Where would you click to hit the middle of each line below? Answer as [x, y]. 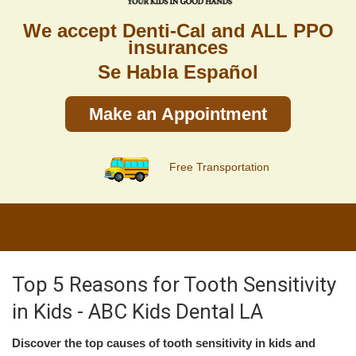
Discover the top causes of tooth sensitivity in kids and [164, 343]
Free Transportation [218, 166]
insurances [178, 47]
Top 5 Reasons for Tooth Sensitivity [174, 284]
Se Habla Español [178, 72]
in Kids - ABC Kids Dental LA [137, 311]
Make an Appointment [178, 114]
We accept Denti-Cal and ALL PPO [178, 31]
